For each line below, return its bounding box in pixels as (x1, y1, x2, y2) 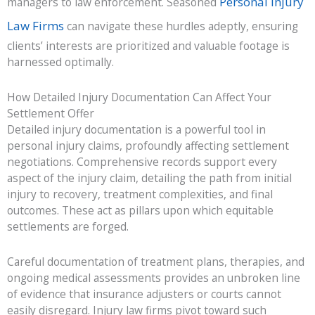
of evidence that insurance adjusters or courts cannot (7, 286, 281, 302)
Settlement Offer (7, 105, 94, 122)
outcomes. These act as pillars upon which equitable (7, 202, 274, 219)
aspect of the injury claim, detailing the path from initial (7, 170, 292, 186)
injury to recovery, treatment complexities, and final (7, 186, 273, 202)
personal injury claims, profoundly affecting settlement (7, 138, 289, 154)
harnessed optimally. (7, 53, 114, 70)
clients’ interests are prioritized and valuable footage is (7, 37, 290, 53)
